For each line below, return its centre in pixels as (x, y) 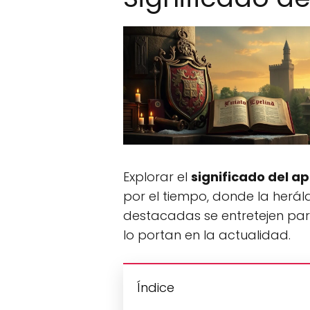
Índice (156, 288)
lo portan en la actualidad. (207, 235)
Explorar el (157, 177)
